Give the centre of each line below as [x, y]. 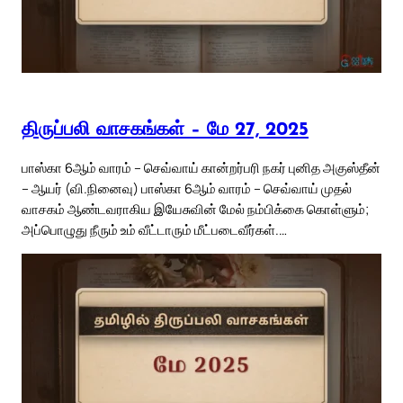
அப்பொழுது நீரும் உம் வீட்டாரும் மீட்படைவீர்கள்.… [154, 230]
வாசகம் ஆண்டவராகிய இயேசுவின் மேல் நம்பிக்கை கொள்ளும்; [195, 209]
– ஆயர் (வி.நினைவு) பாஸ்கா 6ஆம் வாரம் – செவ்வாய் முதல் [187, 188]
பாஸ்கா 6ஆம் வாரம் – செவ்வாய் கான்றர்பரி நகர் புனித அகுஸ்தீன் [201, 168]
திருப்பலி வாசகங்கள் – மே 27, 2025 [165, 130]
